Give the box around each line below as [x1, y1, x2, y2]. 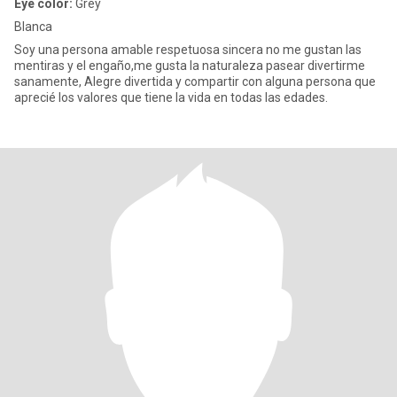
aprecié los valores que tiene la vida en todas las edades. [14, 90, 328, 105]
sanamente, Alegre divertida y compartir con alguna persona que [14, 74, 376, 89]
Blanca [14, 19, 52, 34]
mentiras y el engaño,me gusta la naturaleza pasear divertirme [14, 58, 365, 73]
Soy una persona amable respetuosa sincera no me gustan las [14, 43, 362, 57]
